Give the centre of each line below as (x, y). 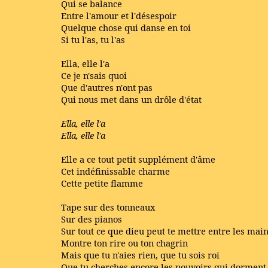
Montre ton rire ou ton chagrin (124, 243)
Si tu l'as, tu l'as (93, 39)
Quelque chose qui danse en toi (126, 28)
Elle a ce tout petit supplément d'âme (138, 159)
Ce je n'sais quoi (94, 75)
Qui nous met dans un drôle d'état (131, 99)
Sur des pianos (92, 219)
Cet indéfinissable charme (115, 171)
